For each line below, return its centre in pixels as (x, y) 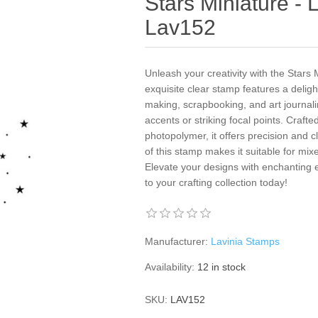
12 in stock (222, 267)
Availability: (170, 267)
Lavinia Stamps (246, 241)
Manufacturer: (177, 241)
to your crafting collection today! (216, 182)
